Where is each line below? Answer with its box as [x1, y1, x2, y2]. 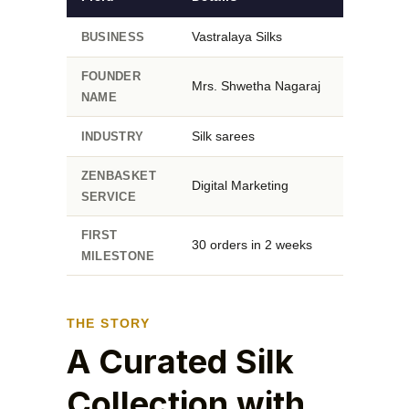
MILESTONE [80, 248, 155, 263]
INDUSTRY [80, 129, 144, 143]
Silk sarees [191, 128, 255, 143]
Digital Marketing [191, 177, 288, 193]
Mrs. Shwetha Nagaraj [191, 78, 320, 93]
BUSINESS [80, 29, 145, 44]
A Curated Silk [66, 341, 294, 382]
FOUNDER [80, 68, 142, 83]
